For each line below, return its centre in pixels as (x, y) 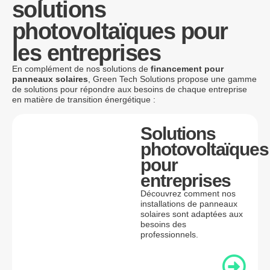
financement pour (187, 69)
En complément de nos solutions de (81, 69)
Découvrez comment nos (188, 193)
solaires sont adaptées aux (192, 214)
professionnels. (170, 234)
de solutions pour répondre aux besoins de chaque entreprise (130, 89)
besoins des (164, 224)
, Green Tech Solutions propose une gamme (172, 79)
